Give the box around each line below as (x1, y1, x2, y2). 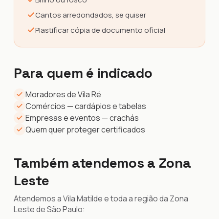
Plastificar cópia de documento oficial (35, 25, 165, 35)
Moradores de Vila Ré (25, 89, 101, 100)
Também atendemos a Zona (14, 154, 191, 172)
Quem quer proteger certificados (25, 124, 145, 135)
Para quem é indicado (14, 64, 153, 82)
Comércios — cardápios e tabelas (25, 101, 146, 111)
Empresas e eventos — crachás (25, 112, 139, 123)
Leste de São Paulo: (14, 204, 85, 215)
